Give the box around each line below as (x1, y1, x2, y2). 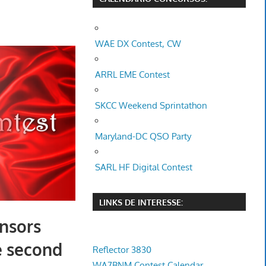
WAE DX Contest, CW (95, 38, 182, 50)
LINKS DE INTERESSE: (99, 197, 183, 207)
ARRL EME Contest (95, 69, 170, 81)
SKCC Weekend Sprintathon (95, 100, 208, 112)
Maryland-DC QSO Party (95, 131, 192, 142)
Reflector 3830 (92, 243, 151, 255)
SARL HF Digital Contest (95, 161, 193, 173)
